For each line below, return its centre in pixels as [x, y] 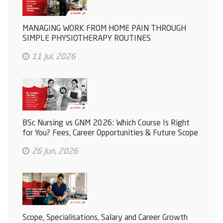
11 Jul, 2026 [54, 57]
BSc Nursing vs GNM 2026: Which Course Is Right [106, 124]
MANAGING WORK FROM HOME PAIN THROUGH [104, 29]
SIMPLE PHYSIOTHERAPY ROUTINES [87, 39]
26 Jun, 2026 [55, 152]
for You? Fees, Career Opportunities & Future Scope [110, 134]
